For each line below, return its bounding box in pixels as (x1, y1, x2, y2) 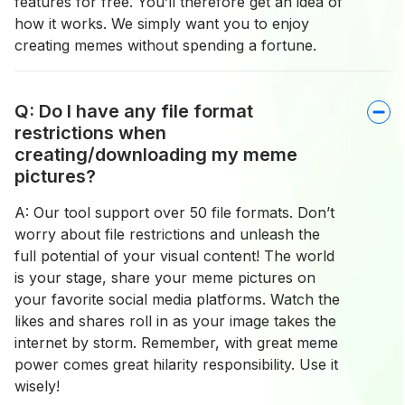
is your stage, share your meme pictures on (14, 268, 316, 287)
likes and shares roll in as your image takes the (14, 312, 336, 331)
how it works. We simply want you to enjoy (14, 14, 309, 33)
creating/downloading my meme (14, 144, 297, 166)
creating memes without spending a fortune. (14, 36, 316, 55)
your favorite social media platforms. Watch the (14, 290, 340, 309)
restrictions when (14, 122, 166, 145)
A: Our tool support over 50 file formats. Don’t (14, 203, 334, 222)
